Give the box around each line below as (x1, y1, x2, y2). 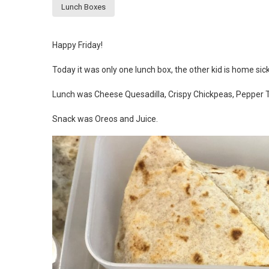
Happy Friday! (52, 40, 103, 50)
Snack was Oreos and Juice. (52, 114, 158, 124)
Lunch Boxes (61, 2, 106, 12)
